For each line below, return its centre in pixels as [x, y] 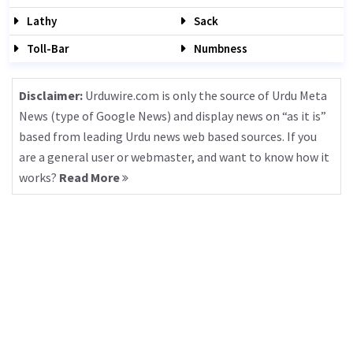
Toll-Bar [47, 48]
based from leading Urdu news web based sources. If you [168, 136]
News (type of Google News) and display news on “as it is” [173, 116]
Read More [91, 177]
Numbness [219, 48]
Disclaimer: [51, 95]
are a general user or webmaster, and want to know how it [174, 157]
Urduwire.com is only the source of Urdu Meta [205, 95]
